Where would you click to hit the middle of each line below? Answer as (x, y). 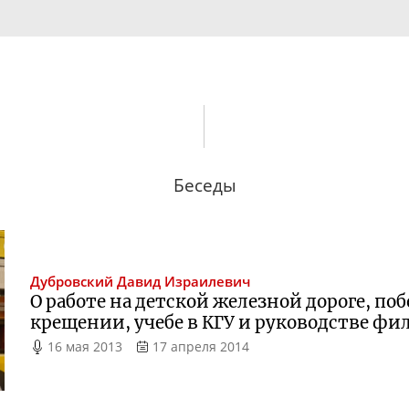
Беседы (204, 184)
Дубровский (72, 282)
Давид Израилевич (184, 282)
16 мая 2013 (85, 347)
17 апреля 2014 (200, 347)
